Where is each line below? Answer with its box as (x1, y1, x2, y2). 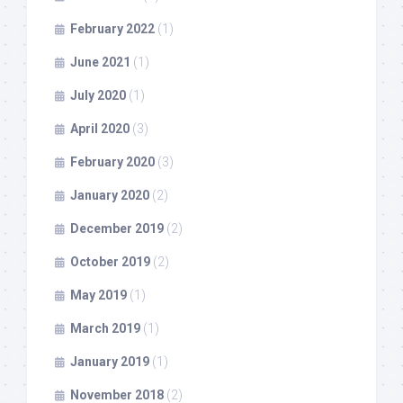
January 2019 (70, 354, 149, 369)
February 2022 (70, 21, 155, 36)
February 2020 (70, 154, 155, 169)
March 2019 (70, 320, 140, 336)
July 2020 (70, 87, 126, 103)
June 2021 (70, 54, 130, 69)
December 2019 (70, 220, 164, 236)
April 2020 (70, 121, 130, 136)
